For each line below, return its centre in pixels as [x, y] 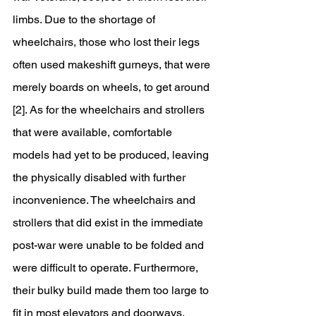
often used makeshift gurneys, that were [113, 65]
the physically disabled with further [101, 177]
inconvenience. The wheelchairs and [105, 200]
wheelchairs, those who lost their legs [108, 42]
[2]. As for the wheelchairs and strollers [110, 110]
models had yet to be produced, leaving [112, 155]
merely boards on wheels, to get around [113, 87]
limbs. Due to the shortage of [85, 19]
